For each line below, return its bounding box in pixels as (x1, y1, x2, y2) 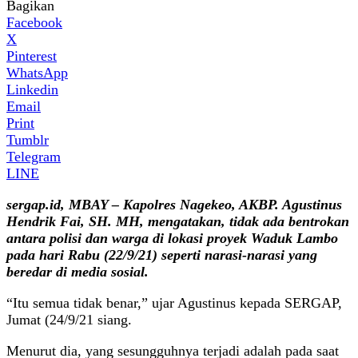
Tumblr (6, 131, 49, 148)
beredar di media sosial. (6, 263, 149, 280)
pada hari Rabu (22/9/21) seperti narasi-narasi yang (6, 246, 317, 263)
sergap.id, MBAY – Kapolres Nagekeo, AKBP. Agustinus (6, 196, 342, 213)
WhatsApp (6, 64, 68, 81)
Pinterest (6, 47, 57, 64)
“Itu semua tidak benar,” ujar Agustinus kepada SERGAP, (6, 294, 342, 311)
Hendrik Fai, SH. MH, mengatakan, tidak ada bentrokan (6, 213, 349, 229)
